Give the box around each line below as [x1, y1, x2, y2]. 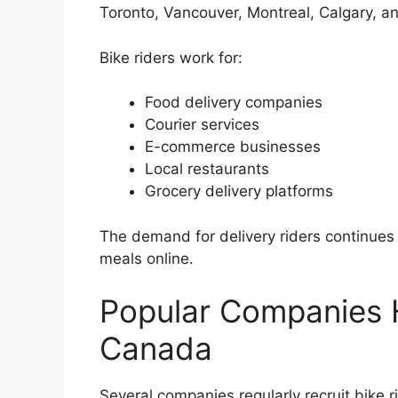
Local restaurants [145, 160, 269, 179]
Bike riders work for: [99, 48, 243, 67]
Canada [99, 330, 212, 368]
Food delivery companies [145, 93, 322, 112]
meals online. [99, 249, 194, 267]
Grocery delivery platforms [145, 182, 333, 201]
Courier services [145, 115, 259, 134]
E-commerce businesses [145, 138, 321, 156]
